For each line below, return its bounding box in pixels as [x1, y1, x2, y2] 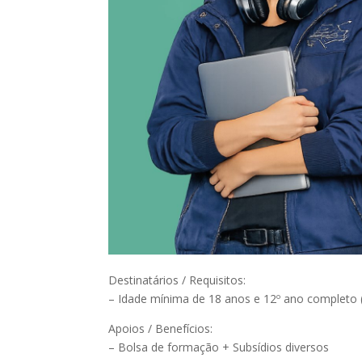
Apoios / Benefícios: [108, 320, 213, 336]
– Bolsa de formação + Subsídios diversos [108, 339, 330, 355]
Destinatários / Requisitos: [108, 271, 246, 288]
